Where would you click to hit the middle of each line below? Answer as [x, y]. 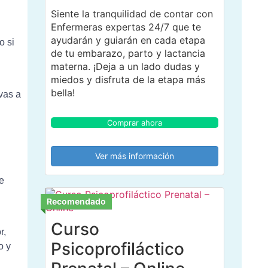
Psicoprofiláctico [117, 249]
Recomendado [76, 201]
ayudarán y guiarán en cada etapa [128, 40]
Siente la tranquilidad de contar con [132, 13]
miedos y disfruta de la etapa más [128, 79]
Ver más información [134, 156]
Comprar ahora [134, 122]
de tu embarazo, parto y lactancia [128, 53]
